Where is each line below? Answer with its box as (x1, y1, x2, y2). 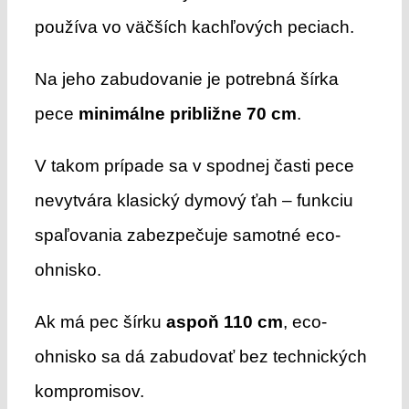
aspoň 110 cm (165, 311, 283, 331)
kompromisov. (34, 381, 144, 401)
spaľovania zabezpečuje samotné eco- (34, 225, 341, 245)
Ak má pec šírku (34, 311, 166, 331)
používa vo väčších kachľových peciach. (34, 16, 354, 37)
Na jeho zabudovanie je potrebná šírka (34, 68, 339, 89)
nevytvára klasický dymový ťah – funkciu (34, 190, 353, 210)
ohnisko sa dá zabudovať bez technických (34, 346, 367, 366)
